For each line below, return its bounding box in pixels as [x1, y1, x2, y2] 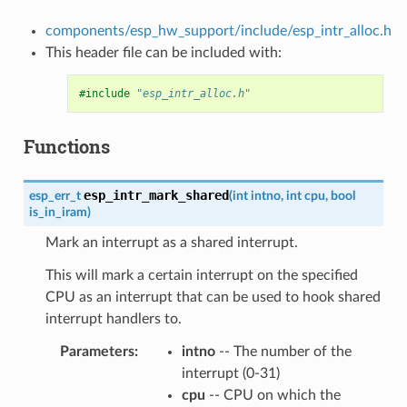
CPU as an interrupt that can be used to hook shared [45, 289, 381, 304]
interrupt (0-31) [181, 365, 280, 381]
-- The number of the [214, 343, 352, 359]
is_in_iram [28, 204, 87, 219]
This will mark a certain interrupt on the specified [45, 267, 358, 283]
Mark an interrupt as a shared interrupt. [45, 234, 298, 250]
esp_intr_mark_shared [83, 187, 229, 203]
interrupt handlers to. [45, 311, 182, 326]
